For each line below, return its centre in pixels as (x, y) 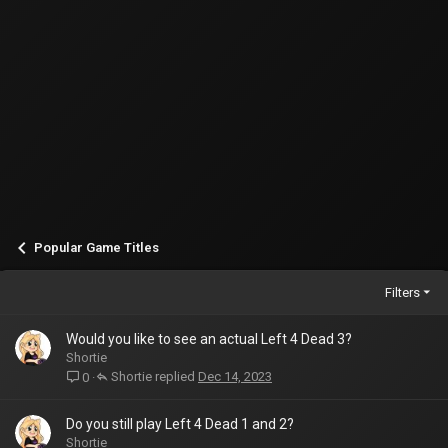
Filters (402, 292)
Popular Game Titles (96, 247)
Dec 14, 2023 (235, 377)
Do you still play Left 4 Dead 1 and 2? (180, 424)
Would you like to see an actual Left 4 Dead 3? (209, 339)
